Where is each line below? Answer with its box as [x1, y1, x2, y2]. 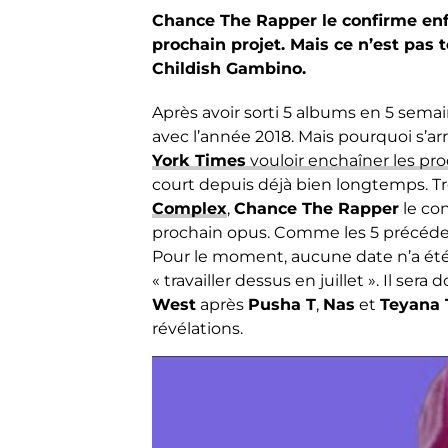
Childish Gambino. [152, 59, 306, 78]
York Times [152, 151, 246, 170]
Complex [152, 199, 227, 218]
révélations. [152, 319, 243, 338]
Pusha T [248, 295, 316, 314]
